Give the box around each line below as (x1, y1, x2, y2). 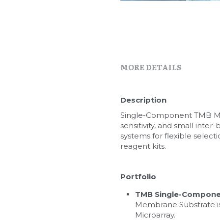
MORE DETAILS (120, 61, 181, 73)
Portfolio (120, 171, 156, 181)
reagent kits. (120, 141, 166, 151)
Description (120, 95, 166, 105)
